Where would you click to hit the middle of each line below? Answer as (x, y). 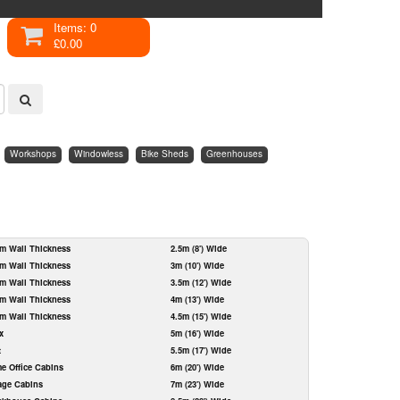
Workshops (33, 153)
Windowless (99, 153)
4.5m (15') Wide (200, 316)
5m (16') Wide (197, 333)
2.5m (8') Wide (198, 248)
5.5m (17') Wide (200, 350)
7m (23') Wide (197, 384)
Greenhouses (234, 153)
